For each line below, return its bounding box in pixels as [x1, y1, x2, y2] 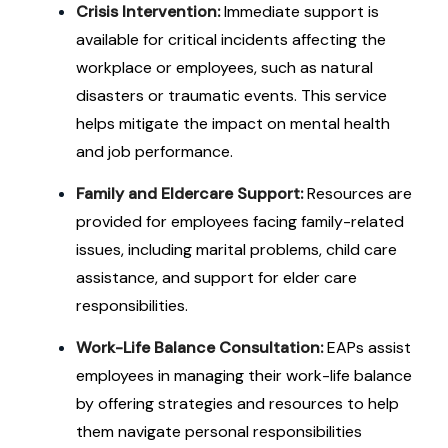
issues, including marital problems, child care [76, 239, 397, 260]
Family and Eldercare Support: [76, 183, 307, 204]
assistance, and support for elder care [76, 267, 357, 288]
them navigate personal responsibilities [76, 421, 362, 442]
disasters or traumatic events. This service [76, 85, 387, 106]
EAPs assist [323, 337, 411, 358]
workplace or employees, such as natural [76, 57, 373, 78]
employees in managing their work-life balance [76, 365, 412, 386]
